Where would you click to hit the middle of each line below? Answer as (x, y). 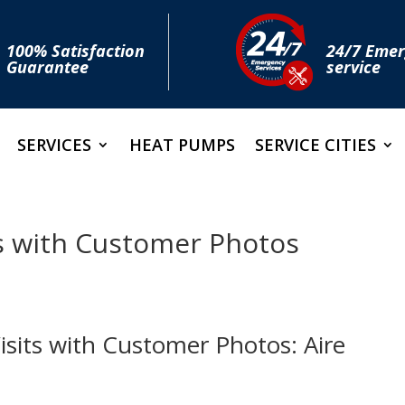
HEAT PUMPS (182, 145)
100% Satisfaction (75, 51)
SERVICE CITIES (316, 145)
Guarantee (47, 67)
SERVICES (54, 145)
